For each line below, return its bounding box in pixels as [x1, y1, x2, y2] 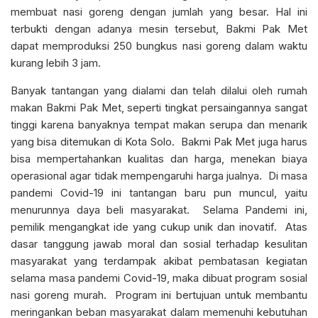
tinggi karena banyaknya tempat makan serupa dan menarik [11, 117, 307, 131]
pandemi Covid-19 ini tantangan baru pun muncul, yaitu [11, 185, 307, 199]
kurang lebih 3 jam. [11, 55, 101, 70]
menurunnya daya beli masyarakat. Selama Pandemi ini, [11, 202, 307, 216]
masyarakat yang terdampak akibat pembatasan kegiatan [11, 253, 307, 268]
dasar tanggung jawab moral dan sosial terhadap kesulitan [11, 236, 307, 251]
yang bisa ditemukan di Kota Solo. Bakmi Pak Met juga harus [11, 134, 307, 148]
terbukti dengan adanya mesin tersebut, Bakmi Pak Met [11, 21, 307, 35]
